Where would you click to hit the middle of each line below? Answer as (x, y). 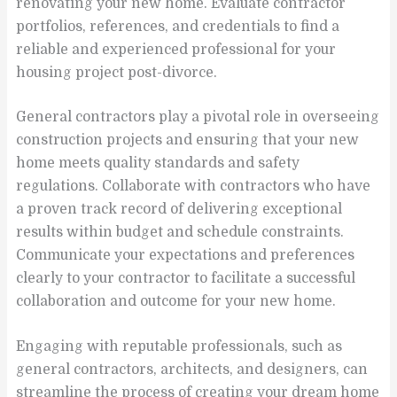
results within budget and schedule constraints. (180, 233)
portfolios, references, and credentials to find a (178, 26)
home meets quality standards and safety (158, 163)
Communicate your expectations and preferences (186, 256)
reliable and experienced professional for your (176, 49)
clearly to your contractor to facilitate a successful (186, 279)
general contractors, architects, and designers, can (192, 370)
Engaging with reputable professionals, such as (179, 347)
